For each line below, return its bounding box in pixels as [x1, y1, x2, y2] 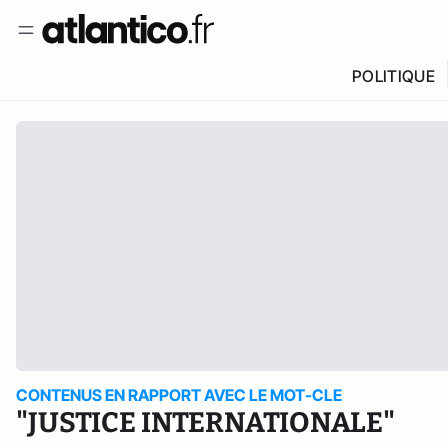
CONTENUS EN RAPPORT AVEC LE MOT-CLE [16, 385, 342, 405]
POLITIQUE [351, 66, 435, 86]
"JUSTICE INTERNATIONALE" [16, 406, 395, 439]
